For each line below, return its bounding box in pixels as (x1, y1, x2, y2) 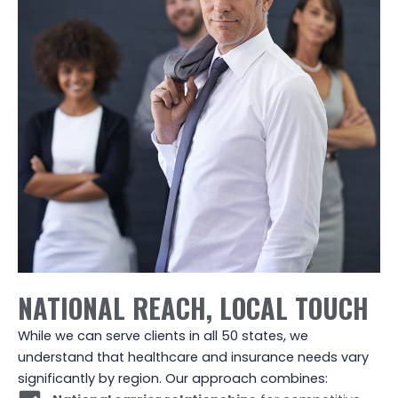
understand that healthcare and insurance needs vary (18, 348, 369, 367)
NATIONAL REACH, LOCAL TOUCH (18, 288, 369, 329)
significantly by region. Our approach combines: (18, 370, 328, 388)
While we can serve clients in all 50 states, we (18, 327, 308, 346)
